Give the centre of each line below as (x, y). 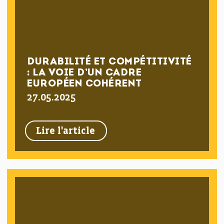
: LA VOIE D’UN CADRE (84, 73)
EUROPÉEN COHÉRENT (84, 84)
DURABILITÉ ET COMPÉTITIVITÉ (109, 62)
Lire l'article (66, 131)
